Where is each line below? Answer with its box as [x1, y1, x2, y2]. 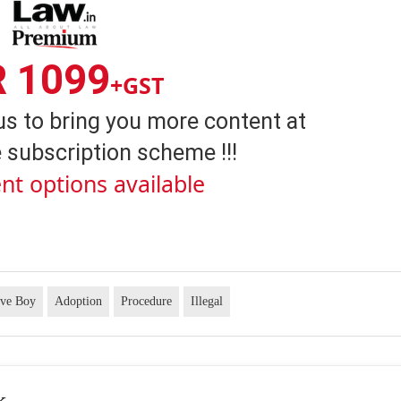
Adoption [55, 294, 103, 309]
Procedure [121, 294, 173, 309]
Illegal [191, 294, 224, 309]
